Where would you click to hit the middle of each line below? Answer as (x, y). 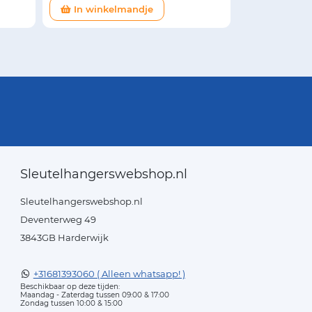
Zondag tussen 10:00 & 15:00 (71, 303)
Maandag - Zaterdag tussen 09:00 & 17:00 (94, 295)
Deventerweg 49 (58, 219)
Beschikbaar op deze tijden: (70, 286)
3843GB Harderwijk (64, 237)
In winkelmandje (112, 9)
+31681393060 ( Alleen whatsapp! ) (109, 273)
